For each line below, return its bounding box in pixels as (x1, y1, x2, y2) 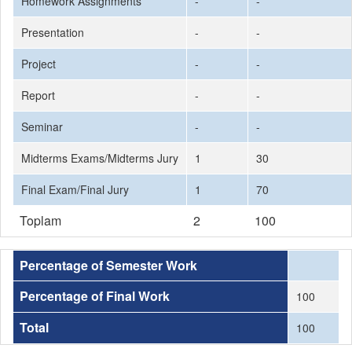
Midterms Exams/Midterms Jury (21, 150, 178, 166)
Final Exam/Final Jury (21, 181, 129, 197)
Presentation (21, 24, 84, 40)
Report (21, 87, 55, 103)
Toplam (20, 211, 61, 229)
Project (21, 56, 56, 71)
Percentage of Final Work (20, 287, 170, 305)
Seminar (21, 119, 63, 134)
